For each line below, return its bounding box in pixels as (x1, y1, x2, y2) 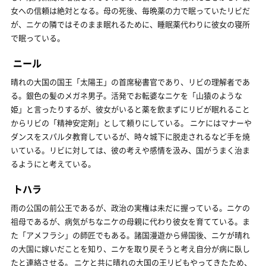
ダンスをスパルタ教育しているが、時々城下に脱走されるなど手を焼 (11, 130, 250, 142)
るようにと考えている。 (11, 157, 96, 169)
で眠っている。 (11, 31, 65, 43)
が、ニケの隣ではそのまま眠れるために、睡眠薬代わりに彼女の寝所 (11, 18, 250, 30)
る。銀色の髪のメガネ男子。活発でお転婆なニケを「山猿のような (11, 89, 242, 101)
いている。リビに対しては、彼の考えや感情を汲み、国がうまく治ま (11, 144, 250, 156)
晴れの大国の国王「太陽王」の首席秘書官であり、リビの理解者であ (11, 75, 250, 87)
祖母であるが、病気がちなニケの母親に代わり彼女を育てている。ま (11, 215, 250, 227)
